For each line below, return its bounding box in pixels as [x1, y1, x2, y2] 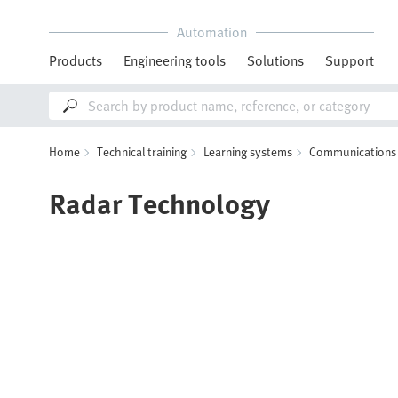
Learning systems [203, 142, 292, 161]
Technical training [97, 142, 187, 161]
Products [49, 50, 102, 71]
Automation [176, 21, 247, 43]
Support [325, 50, 374, 71]
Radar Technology [49, 181, 270, 224]
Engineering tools [123, 50, 226, 71]
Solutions [247, 50, 304, 71]
